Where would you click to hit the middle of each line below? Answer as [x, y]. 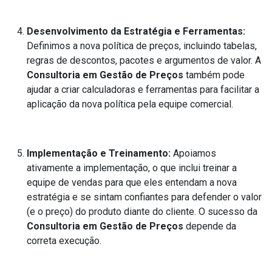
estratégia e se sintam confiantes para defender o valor [144, 197]
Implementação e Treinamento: [99, 153]
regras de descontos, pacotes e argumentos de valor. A [144, 60]
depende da [210, 226]
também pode [214, 75]
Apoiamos [193, 153]
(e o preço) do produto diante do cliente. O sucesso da [142, 212]
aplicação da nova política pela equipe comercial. [130, 104]
